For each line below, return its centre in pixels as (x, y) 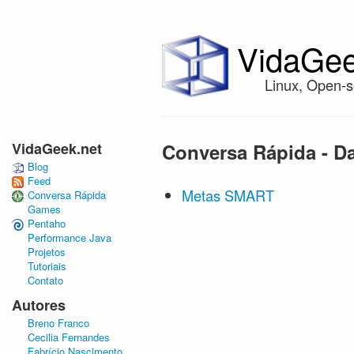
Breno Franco (58, 323)
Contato (45, 281)
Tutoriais (47, 266)
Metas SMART (228, 195)
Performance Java (70, 238)
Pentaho (47, 224)
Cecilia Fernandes (69, 337)
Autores (39, 305)
